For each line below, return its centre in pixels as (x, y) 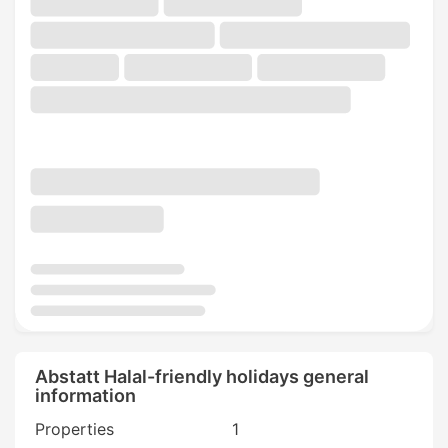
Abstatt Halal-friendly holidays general (202, 376)
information (85, 395)
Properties (74, 428)
